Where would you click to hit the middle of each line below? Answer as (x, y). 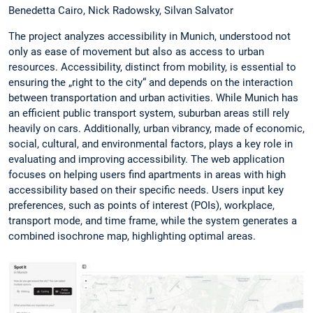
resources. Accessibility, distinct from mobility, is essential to (152, 67)
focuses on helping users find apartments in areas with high (147, 174)
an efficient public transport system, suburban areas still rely (149, 113)
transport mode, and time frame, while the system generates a (153, 220)
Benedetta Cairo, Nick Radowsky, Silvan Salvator (121, 10)
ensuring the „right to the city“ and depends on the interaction (151, 82)
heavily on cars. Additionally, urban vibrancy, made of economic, (156, 128)
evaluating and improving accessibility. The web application (146, 159)
